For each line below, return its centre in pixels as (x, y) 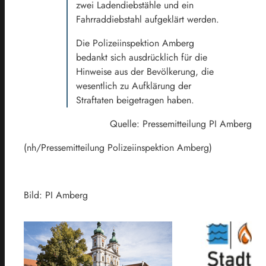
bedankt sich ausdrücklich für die (142, 57)
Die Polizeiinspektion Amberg (135, 43)
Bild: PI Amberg (56, 195)
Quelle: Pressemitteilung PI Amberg (181, 123)
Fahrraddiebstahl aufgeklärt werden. (148, 19)
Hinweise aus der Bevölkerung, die (145, 71)
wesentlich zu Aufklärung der (134, 85)
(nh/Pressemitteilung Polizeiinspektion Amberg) (118, 147)
